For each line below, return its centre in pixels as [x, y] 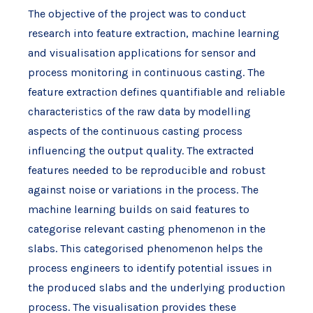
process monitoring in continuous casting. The [146, 73]
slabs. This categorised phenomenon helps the [145, 249]
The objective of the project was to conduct [137, 14]
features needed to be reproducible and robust [146, 170]
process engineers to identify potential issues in [150, 268]
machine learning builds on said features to [138, 210]
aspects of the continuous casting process [135, 131]
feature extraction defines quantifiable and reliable [156, 92]
